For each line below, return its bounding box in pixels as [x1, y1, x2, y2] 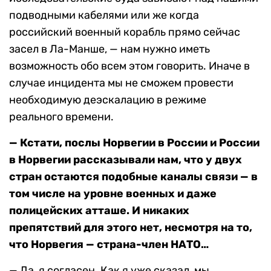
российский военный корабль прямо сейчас [9, 25, 240, 39]
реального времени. [9, 110, 114, 124]
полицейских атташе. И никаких [9, 204, 189, 218]
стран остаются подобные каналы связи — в [9, 170, 258, 184]
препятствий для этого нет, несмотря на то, [9, 221, 252, 235]
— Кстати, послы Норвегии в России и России [9, 136, 260, 150]
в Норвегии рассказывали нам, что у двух [9, 153, 242, 167]
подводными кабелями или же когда [9, 8, 199, 22]
